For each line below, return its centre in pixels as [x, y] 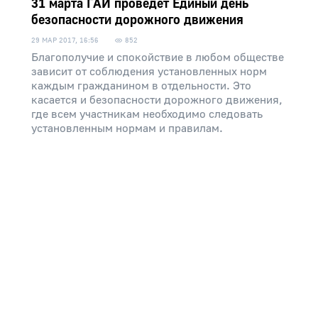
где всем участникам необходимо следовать [147, 114]
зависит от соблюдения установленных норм [149, 72]
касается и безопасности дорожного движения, [157, 100]
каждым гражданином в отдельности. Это [141, 86]
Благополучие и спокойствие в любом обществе [158, 57]
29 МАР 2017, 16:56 [65, 40]
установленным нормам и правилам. [127, 128]
